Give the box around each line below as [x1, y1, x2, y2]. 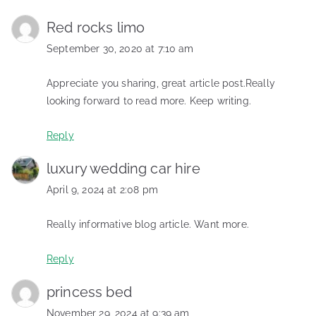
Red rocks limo [47, 18, 145, 36]
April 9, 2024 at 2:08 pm [47, 183, 158, 195]
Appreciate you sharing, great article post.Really [47, 77, 275, 89]
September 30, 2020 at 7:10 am [47, 42, 194, 54]
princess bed [47, 283, 132, 300]
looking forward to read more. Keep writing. [47, 95, 251, 107]
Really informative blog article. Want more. [47, 218, 249, 230]
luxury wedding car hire [47, 159, 200, 177]
